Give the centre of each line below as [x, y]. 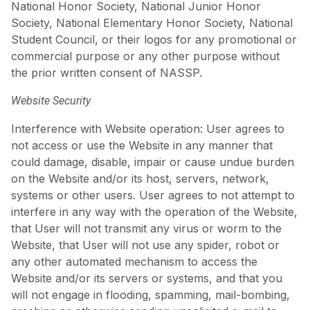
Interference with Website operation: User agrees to [148, 128]
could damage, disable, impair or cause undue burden [153, 162]
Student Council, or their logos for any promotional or [154, 39]
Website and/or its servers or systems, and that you [147, 278]
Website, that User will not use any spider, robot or [145, 245]
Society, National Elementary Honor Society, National [152, 22]
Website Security [51, 100]
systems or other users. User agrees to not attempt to [153, 195]
